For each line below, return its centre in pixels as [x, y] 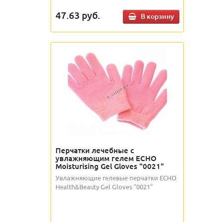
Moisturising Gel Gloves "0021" [110, 166]
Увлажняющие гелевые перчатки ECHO [116, 177]
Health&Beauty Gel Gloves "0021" [104, 186]
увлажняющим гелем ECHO [106, 158]
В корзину [157, 16]
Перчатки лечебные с [95, 150]
